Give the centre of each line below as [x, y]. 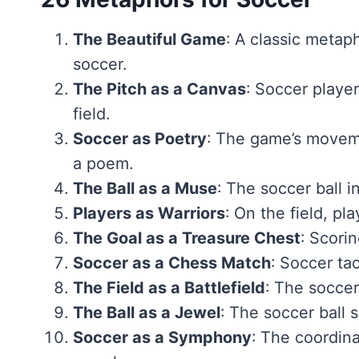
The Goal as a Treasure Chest [186, 238]
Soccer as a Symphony [162, 337]
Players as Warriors [149, 213]
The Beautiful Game [149, 39]
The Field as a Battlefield [169, 287]
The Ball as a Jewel [146, 312]
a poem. [103, 163]
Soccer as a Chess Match [171, 262]
